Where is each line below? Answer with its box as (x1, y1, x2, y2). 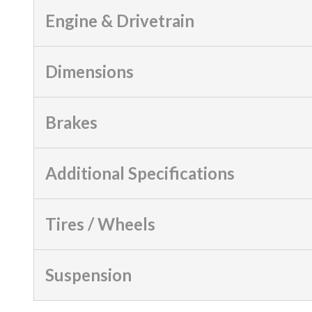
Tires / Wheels (45, 214, 155, 234)
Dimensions (45, 61, 134, 81)
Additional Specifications (45, 163, 235, 183)
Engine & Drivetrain (45, 10, 194, 31)
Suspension (45, 265, 132, 285)
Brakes (45, 112, 97, 132)
